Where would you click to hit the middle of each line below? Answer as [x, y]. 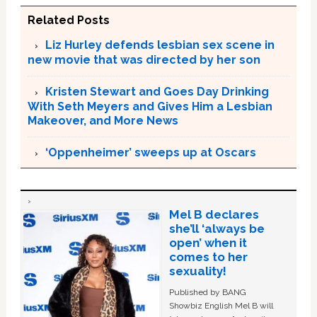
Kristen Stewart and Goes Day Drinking [157, 91]
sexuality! [197, 271]
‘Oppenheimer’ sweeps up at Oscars [150, 152]
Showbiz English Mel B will [221, 305]
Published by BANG [207, 292]
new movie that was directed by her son [144, 59]
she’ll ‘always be [217, 228]
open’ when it [208, 242]
